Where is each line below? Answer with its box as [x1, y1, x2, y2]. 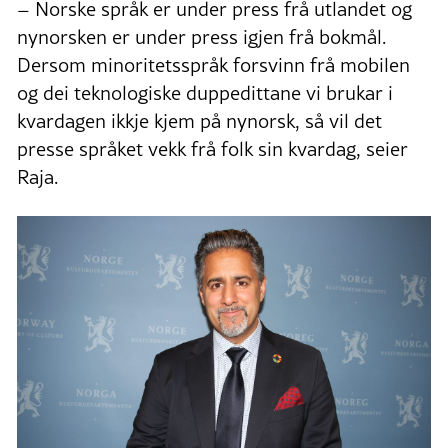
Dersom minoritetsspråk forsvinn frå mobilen [17, 51, 410, 80]
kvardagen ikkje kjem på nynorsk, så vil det [17, 107, 382, 136]
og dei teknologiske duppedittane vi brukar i [17, 79, 393, 108]
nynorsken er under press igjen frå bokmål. [17, 23, 386, 52]
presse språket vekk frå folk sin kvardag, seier [17, 135, 408, 164]
